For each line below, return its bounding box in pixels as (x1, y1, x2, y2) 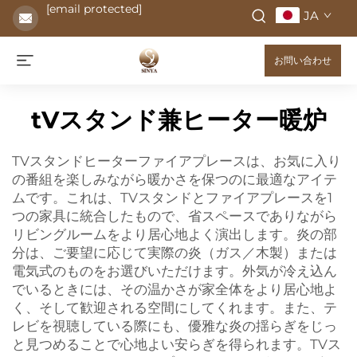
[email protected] (46, 2, 142, 16)
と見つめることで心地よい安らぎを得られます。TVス (12, 336, 341, 352)
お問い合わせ (274, 54, 331, 66)
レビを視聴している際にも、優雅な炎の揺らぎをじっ (12, 318, 337, 334)
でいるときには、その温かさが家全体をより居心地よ (12, 281, 337, 297)
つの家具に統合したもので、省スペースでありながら (12, 208, 337, 224)
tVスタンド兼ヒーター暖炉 (30, 105, 327, 135)
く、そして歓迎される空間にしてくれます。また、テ (12, 300, 337, 316)
